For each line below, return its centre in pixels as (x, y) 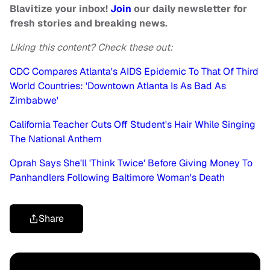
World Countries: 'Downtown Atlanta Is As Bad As (118, 86)
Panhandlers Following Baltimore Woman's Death (117, 178)
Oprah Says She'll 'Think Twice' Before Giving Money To (131, 163)
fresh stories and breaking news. (89, 24)
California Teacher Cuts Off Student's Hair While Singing (133, 125)
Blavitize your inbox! (60, 9)
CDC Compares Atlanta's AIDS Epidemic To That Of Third (134, 72)
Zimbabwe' (34, 101)
